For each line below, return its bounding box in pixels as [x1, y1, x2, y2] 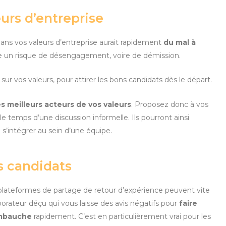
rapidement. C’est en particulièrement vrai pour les [32, 211, 211, 221]
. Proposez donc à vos [131, 99, 208, 109]
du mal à [163, 37, 196, 47]
